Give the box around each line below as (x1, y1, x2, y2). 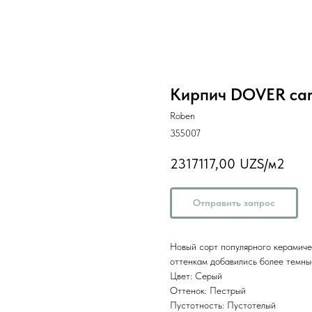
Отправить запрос (193, 197, 275, 209)
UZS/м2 (240, 155, 285, 173)
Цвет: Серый (170, 270, 222, 282)
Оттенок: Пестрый (170, 285, 246, 297)
